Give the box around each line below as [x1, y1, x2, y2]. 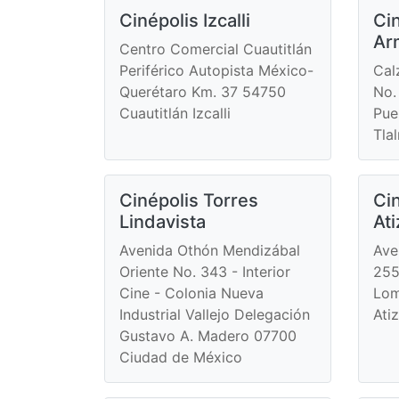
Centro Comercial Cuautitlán [119, 39, 312, 58]
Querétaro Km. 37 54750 [119, 82, 286, 101]
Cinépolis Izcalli [119, 9, 250, 31]
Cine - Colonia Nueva [119, 283, 264, 302]
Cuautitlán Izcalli [119, 103, 231, 122]
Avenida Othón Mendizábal [119, 240, 300, 259]
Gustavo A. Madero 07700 [119, 326, 297, 345]
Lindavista [119, 210, 206, 232]
